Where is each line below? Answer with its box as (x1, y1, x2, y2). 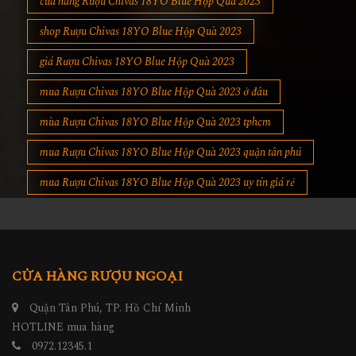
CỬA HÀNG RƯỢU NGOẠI (12, 266, 183, 288)
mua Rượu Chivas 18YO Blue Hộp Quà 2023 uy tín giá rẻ (40, 174, 295, 192)
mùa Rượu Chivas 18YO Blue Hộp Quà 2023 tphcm (40, 114, 271, 131)
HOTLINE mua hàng (12, 319, 114, 336)
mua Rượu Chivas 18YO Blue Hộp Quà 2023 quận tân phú (40, 144, 301, 161)
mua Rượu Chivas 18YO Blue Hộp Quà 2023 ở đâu (40, 83, 268, 101)
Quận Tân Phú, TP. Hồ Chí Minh (26, 300, 191, 317)
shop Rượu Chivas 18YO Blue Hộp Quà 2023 (40, 23, 242, 41)
